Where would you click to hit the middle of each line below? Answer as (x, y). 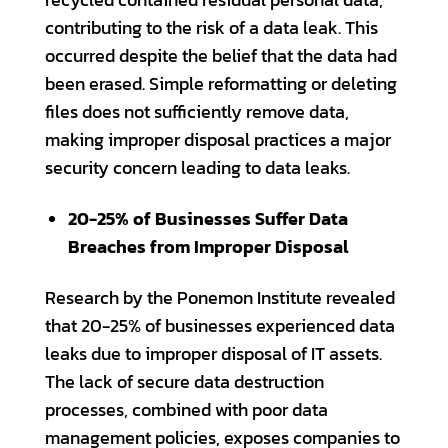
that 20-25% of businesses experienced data (220, 325)
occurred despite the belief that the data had (221, 55)
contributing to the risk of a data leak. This (211, 27)
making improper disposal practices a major (218, 139)
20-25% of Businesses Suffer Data (207, 218)
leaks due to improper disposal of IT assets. (213, 353)
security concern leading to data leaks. (197, 167)
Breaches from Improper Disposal (208, 246)
